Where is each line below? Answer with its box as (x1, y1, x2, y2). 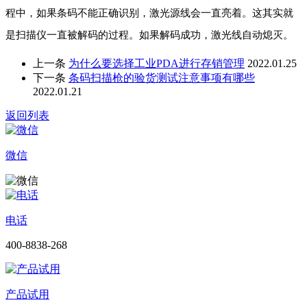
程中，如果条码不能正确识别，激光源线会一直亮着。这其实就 (5, 8, 293, 19)
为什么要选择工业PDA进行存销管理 (69, 58, 245, 70)
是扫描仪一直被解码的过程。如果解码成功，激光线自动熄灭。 (5, 29, 293, 41)
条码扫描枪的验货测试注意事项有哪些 (69, 72, 255, 84)
